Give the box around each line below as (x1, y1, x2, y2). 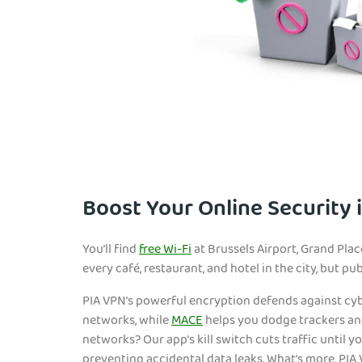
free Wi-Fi (139, 239, 192, 263)
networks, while (82, 310, 171, 334)
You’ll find (82, 239, 139, 263)
